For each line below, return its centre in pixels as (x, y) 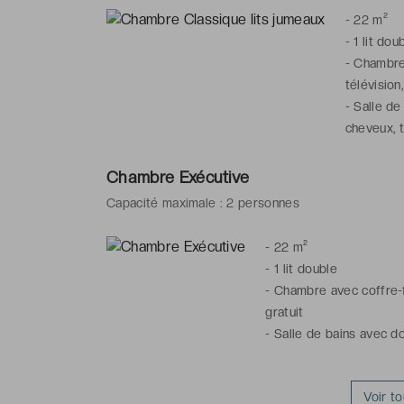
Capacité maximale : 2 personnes (203, 202)
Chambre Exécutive (178, 177)
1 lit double (306, 268)
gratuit (285, 312)
